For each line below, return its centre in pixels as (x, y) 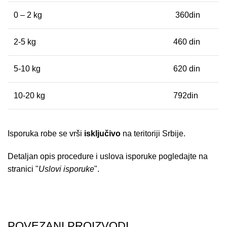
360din (187, 15)
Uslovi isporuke (67, 169)
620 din (187, 68)
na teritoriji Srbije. (153, 133)
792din (186, 95)
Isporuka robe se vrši (46, 133)
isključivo (103, 133)
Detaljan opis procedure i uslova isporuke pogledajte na (108, 156)
